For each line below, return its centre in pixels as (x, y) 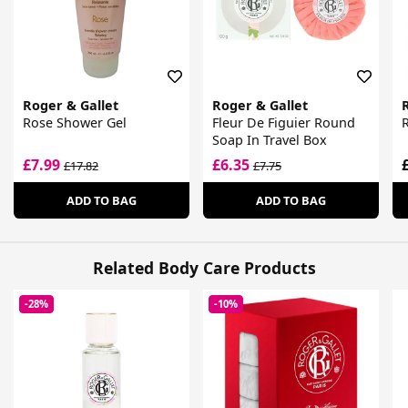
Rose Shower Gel (75, 123)
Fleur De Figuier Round (283, 123)
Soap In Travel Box (269, 140)
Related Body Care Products (204, 267)
